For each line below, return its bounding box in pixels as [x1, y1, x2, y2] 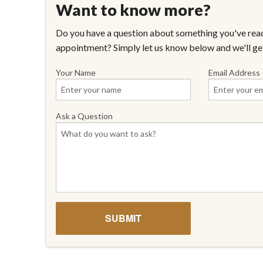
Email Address [208, 68, 260, 78]
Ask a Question [56, 111, 113, 122]
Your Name [56, 68, 96, 78]
